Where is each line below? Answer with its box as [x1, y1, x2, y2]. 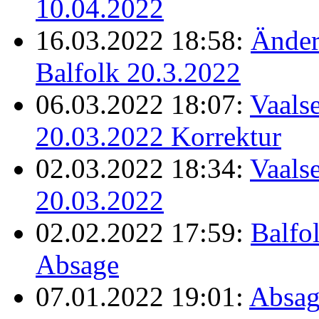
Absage [36, 249, 119, 280]
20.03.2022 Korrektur [36, 120, 281, 152]
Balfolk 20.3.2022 [36, 56, 241, 88]
